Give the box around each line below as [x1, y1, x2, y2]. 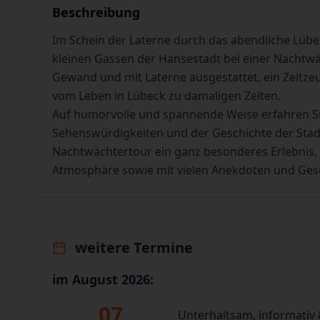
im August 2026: [52, 271, 154, 288]
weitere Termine [75, 238, 193, 257]
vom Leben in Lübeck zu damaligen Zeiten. [52, 88, 281, 104]
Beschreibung [52, 4, 140, 21]
